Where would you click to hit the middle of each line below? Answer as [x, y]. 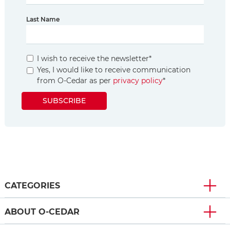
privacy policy [138, 81]
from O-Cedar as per [75, 81]
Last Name [43, 20]
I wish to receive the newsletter [93, 59]
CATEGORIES [32, 186]
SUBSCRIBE [64, 101]
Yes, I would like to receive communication [114, 70]
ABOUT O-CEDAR [42, 212]
